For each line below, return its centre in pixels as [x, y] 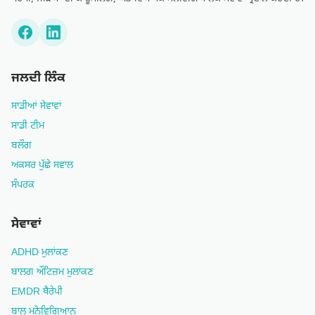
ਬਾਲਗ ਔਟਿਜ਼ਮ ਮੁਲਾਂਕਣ [52, 272]
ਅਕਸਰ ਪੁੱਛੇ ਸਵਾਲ [42, 166]
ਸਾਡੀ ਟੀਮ [28, 126]
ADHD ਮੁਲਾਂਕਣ [40, 253]
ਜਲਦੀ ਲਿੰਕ [38, 78]
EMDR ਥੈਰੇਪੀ [37, 292]
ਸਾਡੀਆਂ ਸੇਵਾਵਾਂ [36, 107]
